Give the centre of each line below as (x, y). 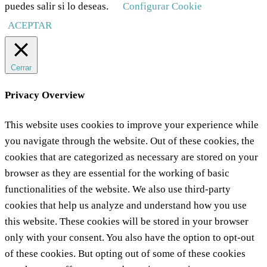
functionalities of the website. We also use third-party (118, 190)
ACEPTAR (30, 25)
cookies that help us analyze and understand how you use (126, 206)
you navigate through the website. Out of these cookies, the (130, 141)
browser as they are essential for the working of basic (117, 173)
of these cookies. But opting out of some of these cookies (125, 254)
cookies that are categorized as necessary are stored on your (131, 157)
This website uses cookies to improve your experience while (132, 125)
